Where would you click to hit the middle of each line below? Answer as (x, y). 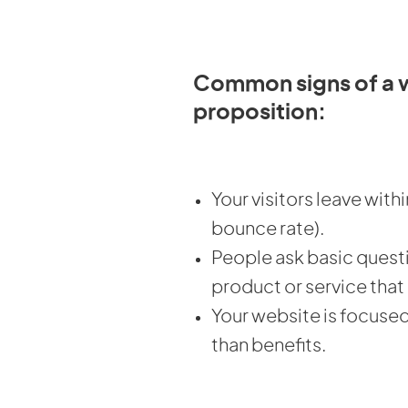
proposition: (260, 112)
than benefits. (269, 346)
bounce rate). (268, 229)
